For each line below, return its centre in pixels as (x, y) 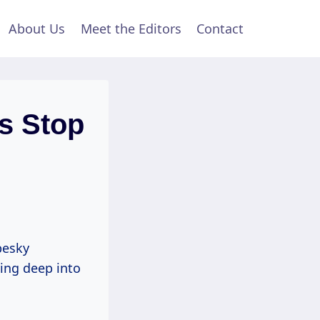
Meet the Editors (131, 29)
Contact (220, 29)
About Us (37, 29)
